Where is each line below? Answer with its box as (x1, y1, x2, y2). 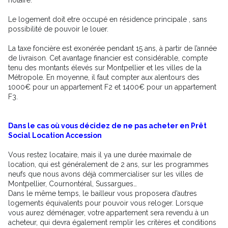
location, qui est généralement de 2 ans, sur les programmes (8, 160, 209, 168)
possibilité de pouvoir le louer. (8, 24, 108, 33)
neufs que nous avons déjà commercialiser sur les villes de (8, 169, 203, 178)
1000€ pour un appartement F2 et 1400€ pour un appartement (8, 82, 216, 91)
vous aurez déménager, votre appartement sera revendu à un (8, 208, 209, 217)
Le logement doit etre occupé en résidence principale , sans (8, 15, 207, 23)
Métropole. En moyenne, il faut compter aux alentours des (8, 73, 199, 81)
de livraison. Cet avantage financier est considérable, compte (8, 53, 208, 62)
